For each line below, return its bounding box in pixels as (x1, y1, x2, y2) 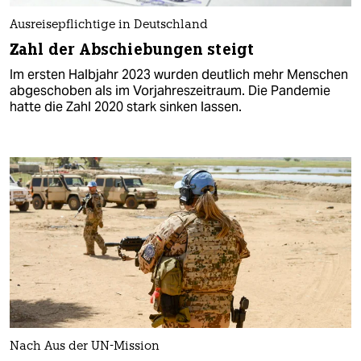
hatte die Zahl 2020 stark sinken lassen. (10, 98, 242, 115)
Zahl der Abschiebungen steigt (10, 39, 254, 60)
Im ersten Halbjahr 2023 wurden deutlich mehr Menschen (10, 65, 348, 83)
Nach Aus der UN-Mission (10, 341, 160, 354)
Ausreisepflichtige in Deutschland (10, 19, 208, 31)
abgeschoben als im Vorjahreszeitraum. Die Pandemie (10, 81, 330, 99)
